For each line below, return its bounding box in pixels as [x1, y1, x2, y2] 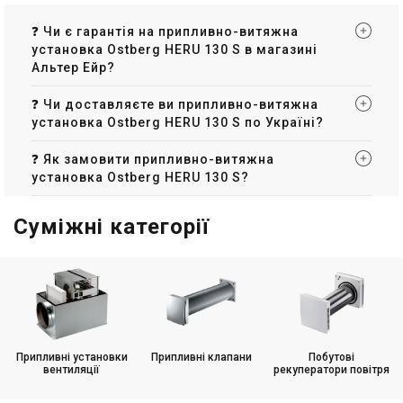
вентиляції [43, 363, 101, 376]
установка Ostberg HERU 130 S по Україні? [31, 114, 324, 130]
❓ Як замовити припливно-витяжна [31, 151, 274, 166]
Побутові [308, 350, 354, 363]
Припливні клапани [150, 350, 252, 363]
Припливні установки [15, 350, 128, 363]
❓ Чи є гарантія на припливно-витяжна [31, 23, 299, 39]
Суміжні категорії [13, 213, 210, 239]
